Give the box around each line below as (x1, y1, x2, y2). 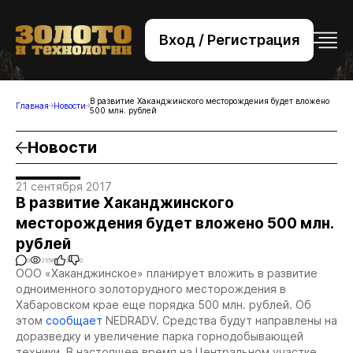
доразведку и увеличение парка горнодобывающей (16, 329, 303, 343)
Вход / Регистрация (159, 32, 299, 48)
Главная (16, 101, 49, 110)
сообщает (46, 314, 102, 327)
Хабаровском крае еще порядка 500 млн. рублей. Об (16, 298, 311, 311)
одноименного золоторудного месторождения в (16, 282, 286, 295)
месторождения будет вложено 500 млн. (16, 214, 333, 232)
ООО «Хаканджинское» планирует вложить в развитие (16, 266, 318, 280)
